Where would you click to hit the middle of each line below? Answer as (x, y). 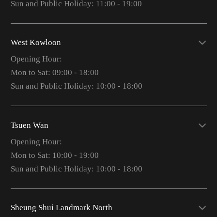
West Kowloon (36, 43)
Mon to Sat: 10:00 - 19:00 (54, 155)
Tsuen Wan (29, 125)
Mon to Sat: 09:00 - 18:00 (54, 73)
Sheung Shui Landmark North (61, 208)
